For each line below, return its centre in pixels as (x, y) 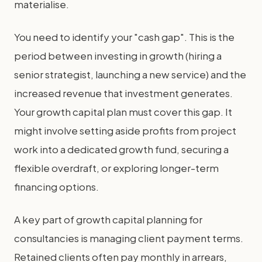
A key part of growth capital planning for (108, 219)
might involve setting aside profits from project (125, 130)
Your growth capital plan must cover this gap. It (123, 112)
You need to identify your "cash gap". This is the (124, 37)
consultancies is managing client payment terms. (129, 238)
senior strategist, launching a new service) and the (130, 74)
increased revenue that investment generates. (123, 93)
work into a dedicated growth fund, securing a (121, 149)
